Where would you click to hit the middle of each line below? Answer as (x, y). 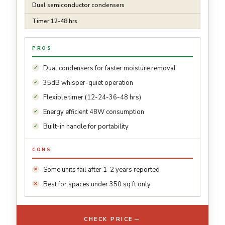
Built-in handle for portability (86, 127)
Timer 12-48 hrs (55, 21)
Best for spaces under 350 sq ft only (97, 185)
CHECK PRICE (108, 219)
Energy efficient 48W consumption (94, 112)
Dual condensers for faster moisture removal (109, 69)
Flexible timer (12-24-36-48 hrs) (92, 98)
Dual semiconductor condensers (78, 5)
